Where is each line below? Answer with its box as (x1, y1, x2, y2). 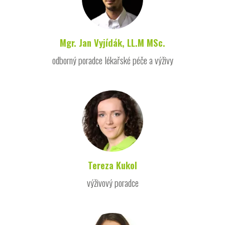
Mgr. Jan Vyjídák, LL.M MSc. (60, 35, 165, 49)
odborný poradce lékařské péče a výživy (52, 53, 173, 67)
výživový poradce (86, 175, 139, 189)
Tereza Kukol (88, 158, 137, 172)
